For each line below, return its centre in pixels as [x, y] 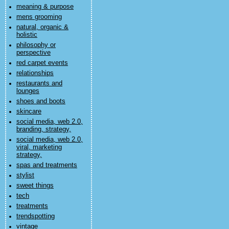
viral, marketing [39, 147]
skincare [29, 111]
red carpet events [42, 63]
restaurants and [39, 83]
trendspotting [36, 216]
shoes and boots [41, 101]
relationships [35, 73]
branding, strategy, [44, 129]
